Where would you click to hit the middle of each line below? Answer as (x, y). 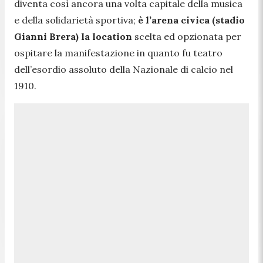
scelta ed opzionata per (187, 36)
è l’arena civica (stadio (191, 20)
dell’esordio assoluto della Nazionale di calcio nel (124, 69)
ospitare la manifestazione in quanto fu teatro (118, 53)
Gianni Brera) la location (73, 36)
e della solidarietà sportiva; (76, 20)
